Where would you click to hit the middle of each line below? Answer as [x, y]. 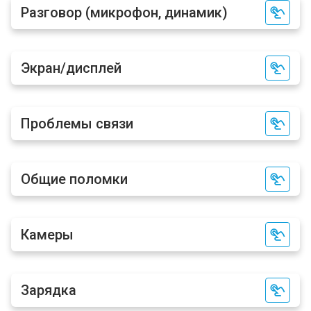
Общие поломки [74, 179]
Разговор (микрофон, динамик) [124, 12]
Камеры [47, 235]
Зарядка [49, 290]
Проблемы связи [77, 124]
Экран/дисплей [71, 68]
